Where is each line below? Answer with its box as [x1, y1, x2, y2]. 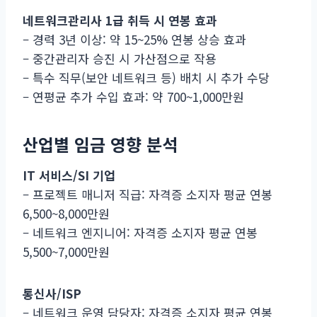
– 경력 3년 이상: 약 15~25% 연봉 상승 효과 [23, 30, 246, 48]
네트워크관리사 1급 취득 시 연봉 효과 [23, 11, 217, 29]
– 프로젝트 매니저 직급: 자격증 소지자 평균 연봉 [23, 185, 272, 203]
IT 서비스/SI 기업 [23, 166, 115, 184]
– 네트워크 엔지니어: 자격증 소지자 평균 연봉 [23, 223, 258, 241]
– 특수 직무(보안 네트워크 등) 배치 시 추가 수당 [23, 68, 270, 86]
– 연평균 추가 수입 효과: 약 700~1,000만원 [23, 87, 244, 105]
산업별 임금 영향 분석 [23, 131, 178, 156]
